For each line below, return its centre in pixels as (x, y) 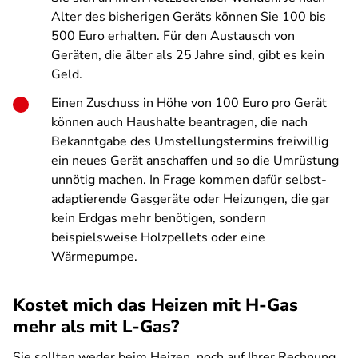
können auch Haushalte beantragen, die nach (179, 122)
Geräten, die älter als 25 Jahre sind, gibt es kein (188, 55)
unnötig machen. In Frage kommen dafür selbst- (189, 180)
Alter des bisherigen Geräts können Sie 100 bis (189, 17)
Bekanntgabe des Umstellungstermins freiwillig (190, 141)
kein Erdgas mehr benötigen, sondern (159, 218)
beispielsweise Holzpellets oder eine (158, 237)
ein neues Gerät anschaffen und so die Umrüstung (195, 161)
